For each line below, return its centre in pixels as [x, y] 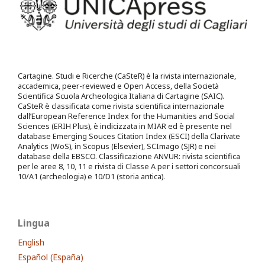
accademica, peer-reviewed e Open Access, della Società [118, 86]
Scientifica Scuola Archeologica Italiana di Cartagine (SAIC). [121, 96]
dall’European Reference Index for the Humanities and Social [126, 117]
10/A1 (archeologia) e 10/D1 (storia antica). [91, 177]
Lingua [34, 223]
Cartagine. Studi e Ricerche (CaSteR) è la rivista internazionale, [127, 76]
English [31, 243]
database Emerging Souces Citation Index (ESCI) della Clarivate [129, 137]
